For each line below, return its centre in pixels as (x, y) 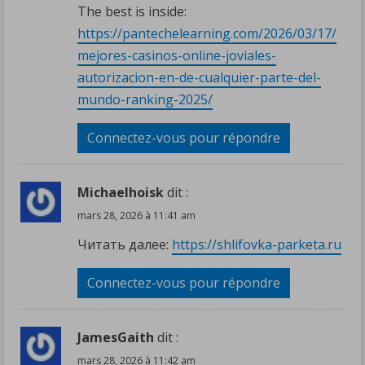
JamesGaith (116, 337)
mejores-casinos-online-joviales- (177, 55)
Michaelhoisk (121, 192)
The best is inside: (132, 11)
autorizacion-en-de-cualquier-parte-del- (199, 77)
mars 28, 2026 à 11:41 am (136, 215)
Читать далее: (125, 244)
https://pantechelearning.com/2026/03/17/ (207, 33)
